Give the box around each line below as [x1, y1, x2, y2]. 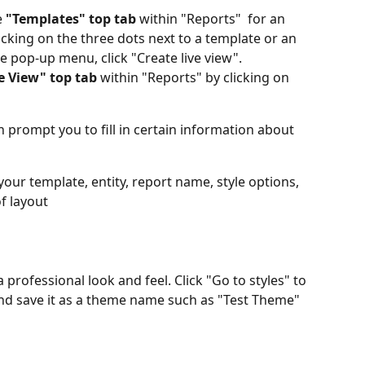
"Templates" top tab [6, 10, 139, 29]
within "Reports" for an [139, 10, 288, 29]
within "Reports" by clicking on [97, 68, 292, 87]
